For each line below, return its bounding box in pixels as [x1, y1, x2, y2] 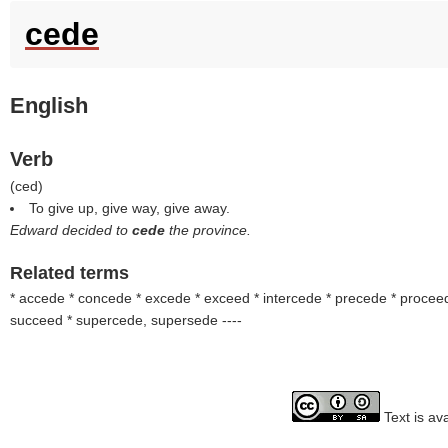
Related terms [10, 263, 129, 283]
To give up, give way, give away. [29, 200, 230, 216]
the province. [169, 222, 251, 238]
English [10, 93, 88, 118]
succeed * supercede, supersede [10, 312, 222, 328]
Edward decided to [10, 222, 132, 238]
